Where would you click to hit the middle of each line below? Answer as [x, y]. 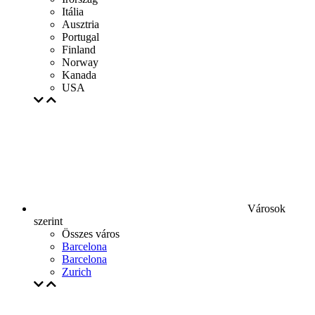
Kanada [79, 75]
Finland [79, 50]
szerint [48, 221]
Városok [265, 208]
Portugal [81, 37]
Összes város [91, 234]
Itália [73, 12]
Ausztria [81, 24]
